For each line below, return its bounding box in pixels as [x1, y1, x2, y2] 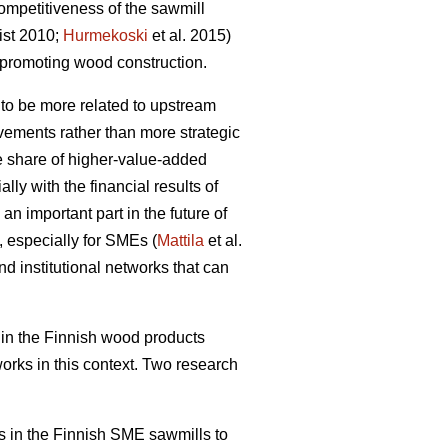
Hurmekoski [63, 27, 148, 45]
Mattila [157, 232, 204, 250]
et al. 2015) [148, 27, 231, 45]
